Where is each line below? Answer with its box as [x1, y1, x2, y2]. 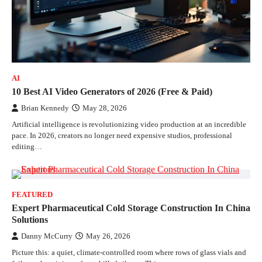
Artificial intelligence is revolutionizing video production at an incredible [12, 119, 246, 129]
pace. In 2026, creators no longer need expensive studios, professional [12, 130, 232, 140]
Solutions [12, 214, 48, 225]
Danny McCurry [21, 232, 73, 240]
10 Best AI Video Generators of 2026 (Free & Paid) [12, 86, 212, 96]
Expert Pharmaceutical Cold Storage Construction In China [12, 202, 250, 213]
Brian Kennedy [21, 104, 69, 112]
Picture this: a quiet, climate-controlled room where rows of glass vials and [12, 247, 246, 257]
